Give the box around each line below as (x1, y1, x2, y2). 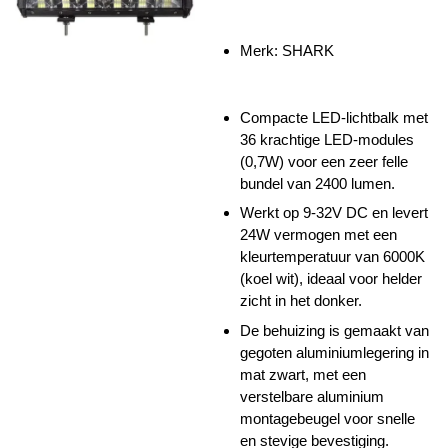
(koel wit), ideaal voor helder (240, 270, 422, 287)
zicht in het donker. (240, 292, 362, 309)
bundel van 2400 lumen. (240, 174, 395, 192)
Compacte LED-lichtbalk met (240, 108, 428, 126)
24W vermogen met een (240, 226, 397, 243)
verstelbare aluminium (240, 387, 384, 405)
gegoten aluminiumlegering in (240, 343, 429, 361)
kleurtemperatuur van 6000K (240, 248, 425, 265)
